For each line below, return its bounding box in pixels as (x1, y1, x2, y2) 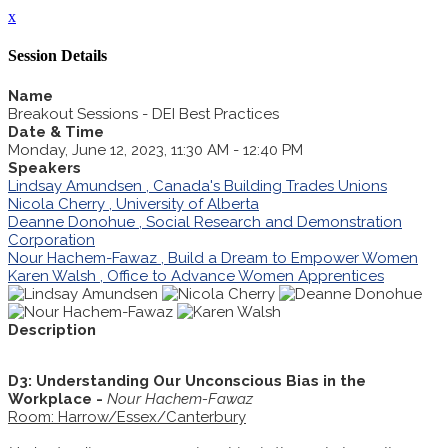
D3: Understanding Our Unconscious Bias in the (8, 371, 366, 390)
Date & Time (8, 122, 104, 141)
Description (8, 320, 96, 339)
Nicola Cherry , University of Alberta (8, 194, 259, 213)
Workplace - (8, 389, 107, 408)
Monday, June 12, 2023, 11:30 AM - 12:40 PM (8, 140, 303, 159)
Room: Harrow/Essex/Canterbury (8, 407, 246, 426)
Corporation (8, 230, 95, 249)
